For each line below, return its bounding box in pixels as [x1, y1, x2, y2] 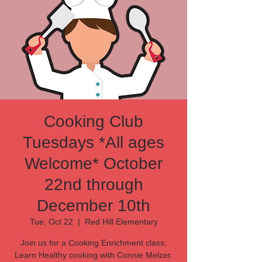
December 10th [37, 196, 150, 215]
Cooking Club [44, 112, 143, 130]
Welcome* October [25, 154, 163, 173]
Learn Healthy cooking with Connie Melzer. [15, 250, 173, 260]
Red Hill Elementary [84, 217, 158, 226]
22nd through [44, 175, 143, 194]
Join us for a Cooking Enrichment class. [20, 238, 167, 247]
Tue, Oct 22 [29, 217, 73, 226]
